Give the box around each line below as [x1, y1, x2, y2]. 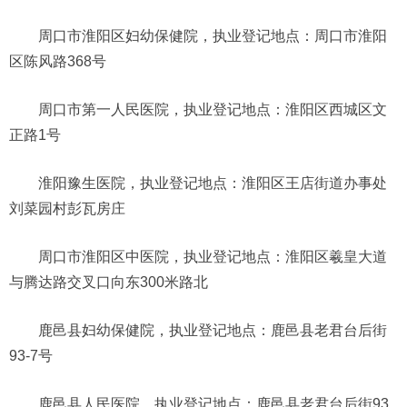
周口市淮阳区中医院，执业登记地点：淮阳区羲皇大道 [38, 248, 387, 264]
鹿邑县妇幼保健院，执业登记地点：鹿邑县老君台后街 [38, 322, 387, 338]
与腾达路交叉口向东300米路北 [9, 273, 208, 290]
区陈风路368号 [9, 53, 106, 69]
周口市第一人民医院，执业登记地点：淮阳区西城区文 [38, 101, 387, 117]
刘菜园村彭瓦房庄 [9, 200, 125, 216]
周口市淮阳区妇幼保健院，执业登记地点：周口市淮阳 [38, 27, 387, 44]
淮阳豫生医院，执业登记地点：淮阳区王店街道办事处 [38, 174, 387, 191]
